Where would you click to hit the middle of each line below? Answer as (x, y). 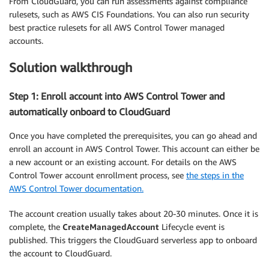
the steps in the (215, 175)
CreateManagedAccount (111, 227)
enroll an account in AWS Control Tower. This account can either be (134, 149)
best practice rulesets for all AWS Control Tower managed (117, 27)
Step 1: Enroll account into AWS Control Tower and (117, 96)
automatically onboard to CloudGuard (89, 111)
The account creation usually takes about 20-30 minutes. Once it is (134, 214)
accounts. (26, 40)
